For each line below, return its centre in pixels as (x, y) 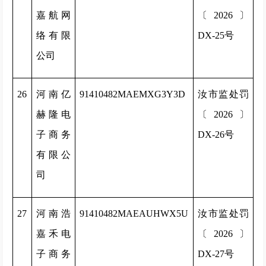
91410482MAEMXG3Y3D (132, 94)
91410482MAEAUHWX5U (134, 213)
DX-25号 (216, 35)
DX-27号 (216, 254)
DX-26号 (216, 134)
